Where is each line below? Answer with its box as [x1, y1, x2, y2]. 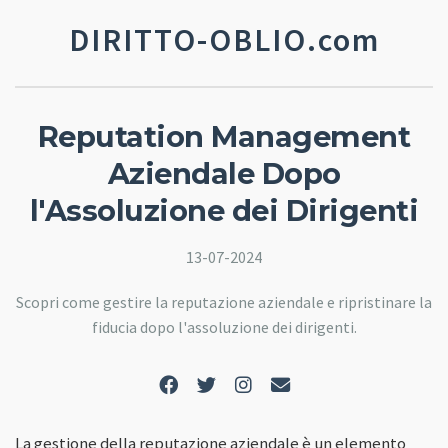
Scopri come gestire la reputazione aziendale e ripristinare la [16, 291, 432, 312]
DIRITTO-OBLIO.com [68, 20, 380, 60]
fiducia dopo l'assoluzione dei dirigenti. [91, 316, 357, 337]
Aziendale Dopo [107, 156, 341, 191]
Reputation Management [37, 119, 411, 154]
